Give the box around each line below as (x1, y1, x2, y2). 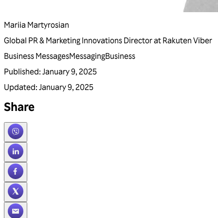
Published (4, 66, 39, 76)
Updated (4, 82, 36, 92)
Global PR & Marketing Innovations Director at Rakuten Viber (4, 35, 212, 45)
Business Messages (4, 51, 69, 61)
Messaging (69, 51, 105, 61)
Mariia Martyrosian (4, 19, 69, 30)
